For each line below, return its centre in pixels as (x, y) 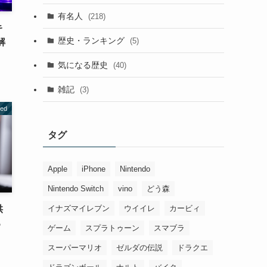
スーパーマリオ (75, 248)
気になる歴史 (84, 65)
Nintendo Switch (76, 189)
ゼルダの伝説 (139, 248)
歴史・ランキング (92, 40)
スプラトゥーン (112, 228)
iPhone (94, 169)
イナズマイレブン (79, 208)
